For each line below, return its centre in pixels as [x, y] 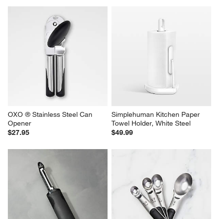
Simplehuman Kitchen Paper [157, 114]
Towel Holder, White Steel [151, 123]
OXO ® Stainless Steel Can [51, 114]
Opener [20, 123]
